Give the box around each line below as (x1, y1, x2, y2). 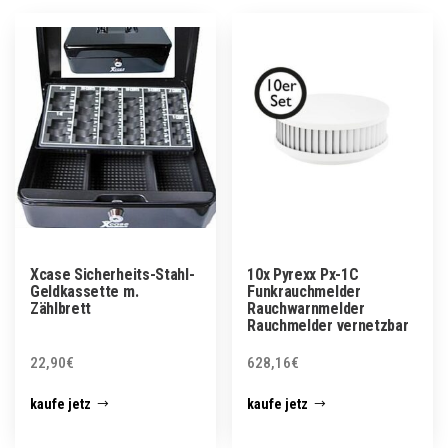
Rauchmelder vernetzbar (247, 315, 409, 335)
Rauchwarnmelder (247, 298, 365, 318)
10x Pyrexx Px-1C (247, 264, 359, 284)
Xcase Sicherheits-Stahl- (30, 264, 195, 284)
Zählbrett (30, 298, 92, 318)
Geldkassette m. (30, 281, 139, 301)
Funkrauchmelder (247, 281, 361, 301)
